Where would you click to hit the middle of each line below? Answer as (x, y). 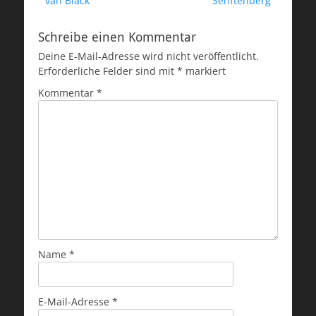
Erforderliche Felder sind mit (108, 71)
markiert (204, 71)
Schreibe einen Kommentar (117, 37)
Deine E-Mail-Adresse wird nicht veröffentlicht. (148, 56)
